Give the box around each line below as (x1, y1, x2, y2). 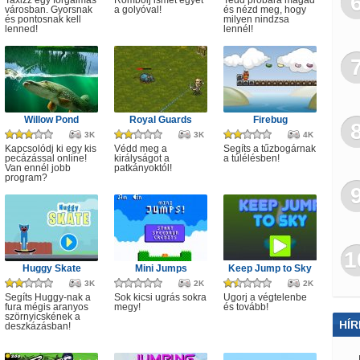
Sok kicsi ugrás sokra (114, 292, 207, 303)
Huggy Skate (22, 263, 81, 274)
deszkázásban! (5, 321, 71, 332)
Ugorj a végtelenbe (223, 292, 307, 303)
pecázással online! (5, 153, 87, 164)
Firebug (252, 114, 288, 125)
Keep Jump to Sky (228, 263, 312, 274)
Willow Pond (24, 114, 79, 125)
